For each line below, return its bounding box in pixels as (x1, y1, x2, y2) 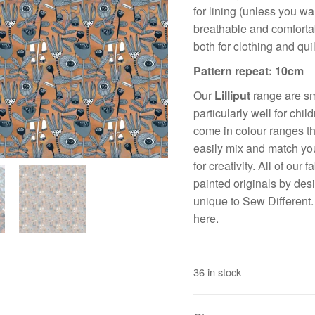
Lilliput (214, 87, 250, 103)
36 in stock (193, 264, 241, 279)
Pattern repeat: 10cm (193, 63, 304, 79)
